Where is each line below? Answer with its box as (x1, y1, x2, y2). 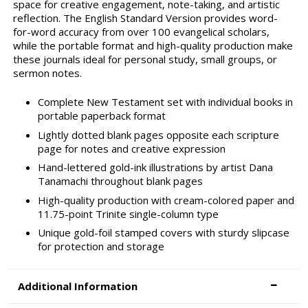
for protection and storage (37, 239, 164, 254)
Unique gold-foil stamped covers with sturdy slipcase (37, 225, 289, 240)
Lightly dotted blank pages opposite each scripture (37, 127, 279, 142)
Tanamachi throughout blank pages (37, 174, 203, 188)
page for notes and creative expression (37, 141, 225, 155)
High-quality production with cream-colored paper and (37, 192, 294, 207)
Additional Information (18, 278, 138, 293)
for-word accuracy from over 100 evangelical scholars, (12, 24, 269, 38)
